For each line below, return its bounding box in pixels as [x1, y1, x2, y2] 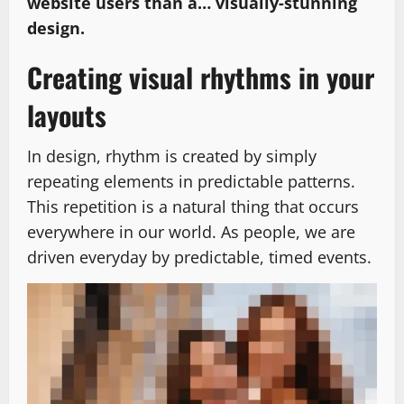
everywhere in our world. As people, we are [27, 220, 355, 243]
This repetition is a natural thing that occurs [27, 195, 359, 217]
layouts [27, 94, 106, 135]
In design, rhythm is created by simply [27, 144, 317, 167]
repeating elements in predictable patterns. [27, 170, 355, 192]
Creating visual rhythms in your [27, 56, 374, 97]
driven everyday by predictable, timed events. [27, 245, 372, 268]
